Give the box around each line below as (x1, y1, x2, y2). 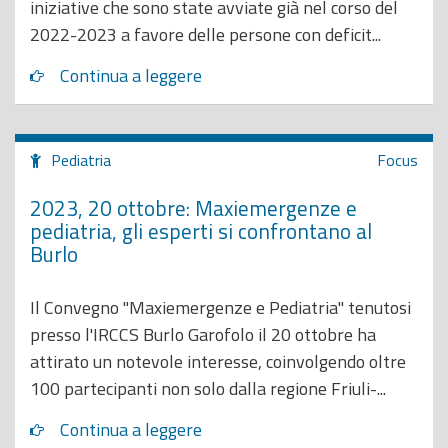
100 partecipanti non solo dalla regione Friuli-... (30, 375, 386, 402)
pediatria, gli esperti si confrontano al (30, 214, 372, 247)
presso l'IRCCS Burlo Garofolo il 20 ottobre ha (30, 321, 376, 348)
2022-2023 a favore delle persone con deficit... (30, 21, 381, 48)
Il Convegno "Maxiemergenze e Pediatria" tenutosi (30, 294, 411, 321)
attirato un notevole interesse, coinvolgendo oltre (30, 348, 406, 375)
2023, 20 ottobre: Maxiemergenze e (30, 191, 357, 224)
